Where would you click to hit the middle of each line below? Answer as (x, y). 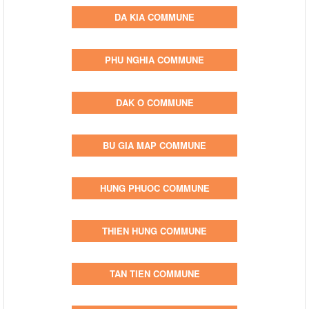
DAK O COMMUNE (154, 102)
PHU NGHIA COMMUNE (154, 59)
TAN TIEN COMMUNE (154, 273)
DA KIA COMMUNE (154, 17)
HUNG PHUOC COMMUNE (154, 188)
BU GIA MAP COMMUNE (154, 145)
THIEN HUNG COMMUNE (154, 230)
